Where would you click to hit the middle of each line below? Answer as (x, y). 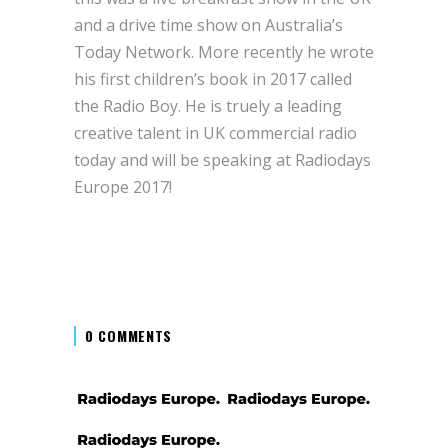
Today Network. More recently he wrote (224, 51)
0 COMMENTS (128, 336)
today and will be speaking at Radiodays (222, 159)
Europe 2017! (123, 186)
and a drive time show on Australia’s (208, 24)
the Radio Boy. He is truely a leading (208, 105)
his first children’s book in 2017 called (213, 78)
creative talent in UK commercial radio (215, 132)
